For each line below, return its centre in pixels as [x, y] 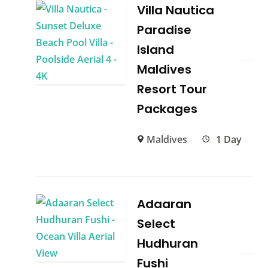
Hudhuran [168, 244]
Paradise [165, 30]
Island [156, 50]
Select [156, 224]
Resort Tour [172, 89]
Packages [167, 109]
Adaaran [165, 204]
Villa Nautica [176, 10]
